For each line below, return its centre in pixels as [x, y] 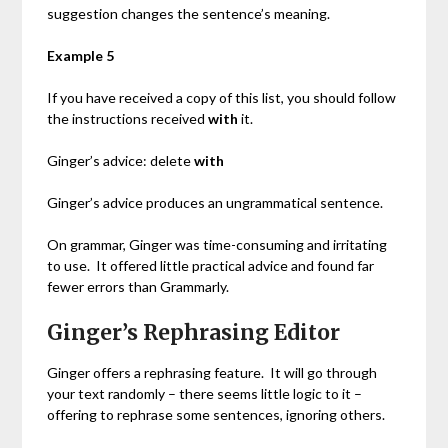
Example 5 [81, 56]
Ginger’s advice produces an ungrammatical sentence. [215, 203]
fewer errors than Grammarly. [138, 287]
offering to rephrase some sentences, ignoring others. [216, 415]
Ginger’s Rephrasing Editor [194, 333]
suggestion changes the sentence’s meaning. [189, 14]
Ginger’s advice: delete [121, 161]
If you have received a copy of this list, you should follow [222, 98]
